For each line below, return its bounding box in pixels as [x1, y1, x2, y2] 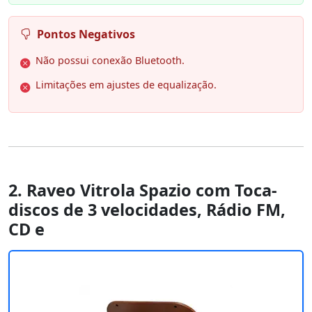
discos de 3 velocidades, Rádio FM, [8, 198, 286, 221]
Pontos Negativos [37, 26, 135, 42]
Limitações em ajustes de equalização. [36, 78, 217, 92]
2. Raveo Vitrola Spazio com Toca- [8, 179, 277, 202]
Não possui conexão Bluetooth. [36, 54, 185, 68]
